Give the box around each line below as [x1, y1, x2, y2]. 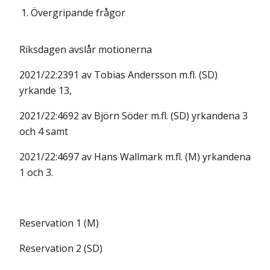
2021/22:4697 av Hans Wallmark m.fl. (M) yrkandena [19, 150, 251, 163]
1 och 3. [19, 166, 53, 179]
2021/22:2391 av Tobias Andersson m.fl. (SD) [19, 68, 218, 81]
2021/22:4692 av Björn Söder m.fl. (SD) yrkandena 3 [19, 109, 248, 122]
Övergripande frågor [31, 6, 125, 19]
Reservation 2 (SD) [19, 242, 102, 255]
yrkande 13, [19, 84, 72, 97]
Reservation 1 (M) [19, 216, 99, 230]
